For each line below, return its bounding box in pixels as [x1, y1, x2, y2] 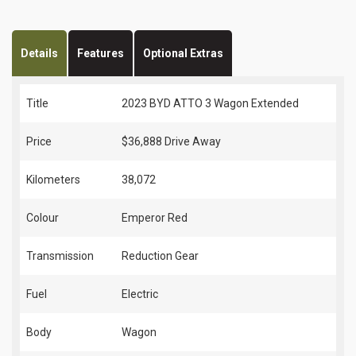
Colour [26, 211, 59, 225]
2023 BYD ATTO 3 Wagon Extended [122, 97, 299, 110]
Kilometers [26, 173, 80, 187]
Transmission [26, 250, 94, 263]
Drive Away [164, 135, 221, 149]
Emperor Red [122, 211, 188, 225]
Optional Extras [143, 47, 223, 60]
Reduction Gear [122, 250, 199, 263]
